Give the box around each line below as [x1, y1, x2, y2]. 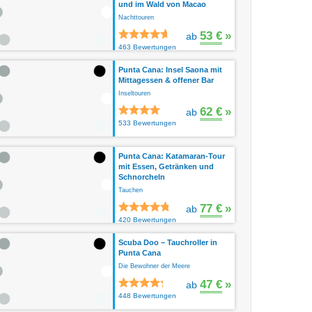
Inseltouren [118, 90, 150, 97]
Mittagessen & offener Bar [118, 76, 214, 84]
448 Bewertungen [118, 292, 176, 299]
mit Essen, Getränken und [118, 162, 214, 171]
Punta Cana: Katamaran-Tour [118, 152, 225, 160]
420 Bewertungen [118, 216, 176, 224]
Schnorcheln [118, 173, 165, 181]
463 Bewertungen [118, 43, 176, 51]
